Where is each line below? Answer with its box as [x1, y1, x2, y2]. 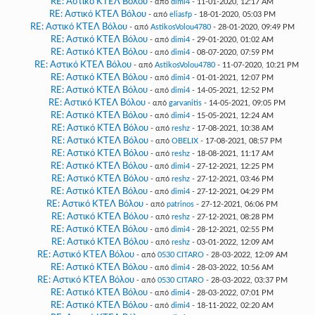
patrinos [167, 200, 194, 208]
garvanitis [168, 99, 202, 107]
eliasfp [169, 11, 192, 18]
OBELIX [172, 137, 198, 145]
